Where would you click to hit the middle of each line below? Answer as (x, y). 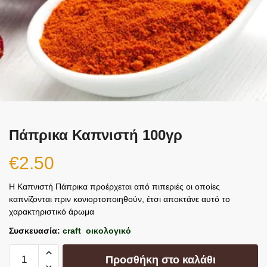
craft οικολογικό (97, 231)
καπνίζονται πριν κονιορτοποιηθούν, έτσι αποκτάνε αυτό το (119, 199)
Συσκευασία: (35, 231)
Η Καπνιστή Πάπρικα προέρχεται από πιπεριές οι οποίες (114, 187)
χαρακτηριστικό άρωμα (52, 212)
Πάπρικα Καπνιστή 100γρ (96, 135)
